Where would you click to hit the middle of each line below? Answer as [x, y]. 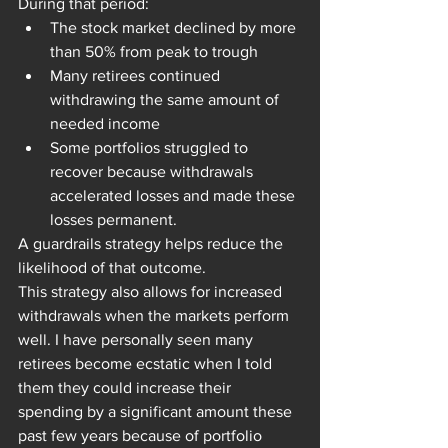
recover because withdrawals [153, 172]
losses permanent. [113, 220]
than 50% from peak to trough [154, 52]
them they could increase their [126, 388]
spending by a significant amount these [157, 412]
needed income [105, 124]
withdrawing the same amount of [166, 100]
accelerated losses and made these [174, 196]
